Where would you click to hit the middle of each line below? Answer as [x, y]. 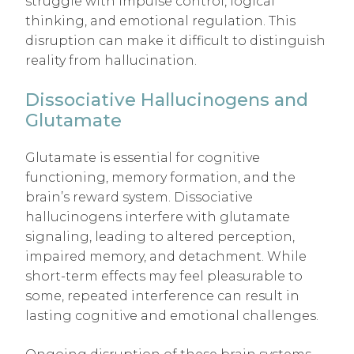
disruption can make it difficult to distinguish [175, 40]
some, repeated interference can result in [162, 296]
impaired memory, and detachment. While [166, 257]
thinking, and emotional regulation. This [160, 21]
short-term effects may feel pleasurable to [164, 277]
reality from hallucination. [111, 60]
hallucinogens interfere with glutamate [158, 217]
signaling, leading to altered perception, [160, 237]
